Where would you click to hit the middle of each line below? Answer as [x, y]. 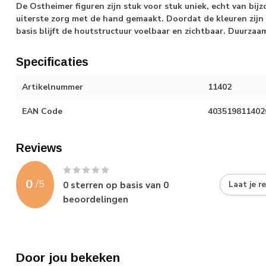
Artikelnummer [53, 87]
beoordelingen [96, 199]
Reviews [39, 148]
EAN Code [42, 111]
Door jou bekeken [68, 257]
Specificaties [52, 61]
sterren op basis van [116, 185]
